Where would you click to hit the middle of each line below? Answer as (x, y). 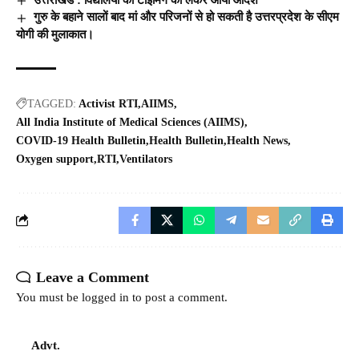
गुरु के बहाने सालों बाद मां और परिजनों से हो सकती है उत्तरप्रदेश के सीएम (187, 17)
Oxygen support (55, 159)
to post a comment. (178, 297)
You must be (49, 297)
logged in (105, 297)
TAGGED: (52, 103)
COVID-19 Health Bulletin (81, 140)
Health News (257, 140)
